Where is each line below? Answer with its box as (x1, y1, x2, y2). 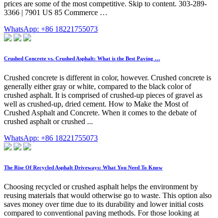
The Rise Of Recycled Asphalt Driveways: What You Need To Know (4, 164, 163, 170)
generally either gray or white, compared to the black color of (4, 82, 191, 91)
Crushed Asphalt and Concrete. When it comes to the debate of (4, 108, 197, 117)
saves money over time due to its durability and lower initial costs (4, 200, 203, 208)
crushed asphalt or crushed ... (4, 117, 93, 126)
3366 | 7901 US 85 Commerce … (4, 8, 108, 17)
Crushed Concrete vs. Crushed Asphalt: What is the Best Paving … (4, 55, 160, 61)
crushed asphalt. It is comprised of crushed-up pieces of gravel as (4, 91, 202, 99)
